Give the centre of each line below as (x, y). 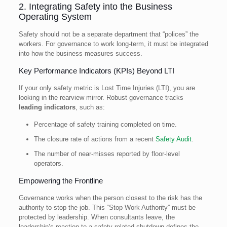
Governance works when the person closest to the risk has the (110, 198)
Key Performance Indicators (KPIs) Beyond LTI (96, 70)
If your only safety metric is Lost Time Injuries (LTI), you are (107, 88)
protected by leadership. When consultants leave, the (97, 217)
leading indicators (47, 107)
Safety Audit (173, 139)
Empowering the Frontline (61, 180)
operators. (48, 163)
